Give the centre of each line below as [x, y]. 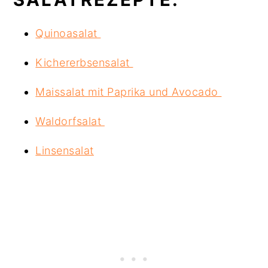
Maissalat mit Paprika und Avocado [129, 92]
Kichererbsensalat [84, 62]
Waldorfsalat [70, 121]
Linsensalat [65, 150]
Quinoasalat [68, 33]
